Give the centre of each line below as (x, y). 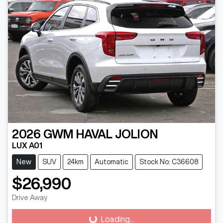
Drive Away (30, 198)
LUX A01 (27, 146)
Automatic (111, 162)
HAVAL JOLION (117, 134)
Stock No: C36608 (169, 162)
